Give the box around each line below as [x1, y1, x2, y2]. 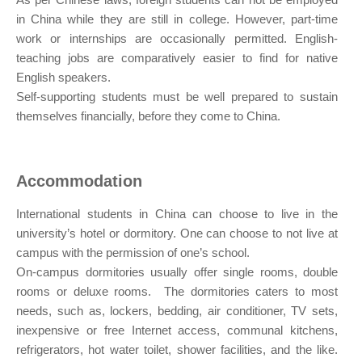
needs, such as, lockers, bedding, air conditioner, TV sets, [16, 304, 338, 318]
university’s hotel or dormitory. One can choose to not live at [16, 226, 338, 241]
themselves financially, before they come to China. [16, 109, 280, 124]
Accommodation [16, 172, 142, 191]
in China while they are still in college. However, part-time [16, 12, 338, 27]
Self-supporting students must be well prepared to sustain [16, 90, 338, 104]
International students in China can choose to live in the [16, 207, 338, 221]
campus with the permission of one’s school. [16, 246, 250, 260]
